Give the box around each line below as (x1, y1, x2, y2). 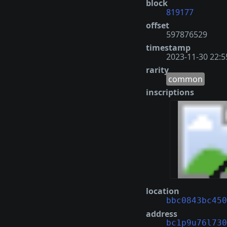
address (146, 208, 177, 220)
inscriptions (146, 86, 194, 98)
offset (146, 19, 169, 31)
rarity (146, 64, 169, 75)
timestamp (146, 42, 191, 53)
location (146, 185, 179, 197)
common (168, 73, 203, 85)
